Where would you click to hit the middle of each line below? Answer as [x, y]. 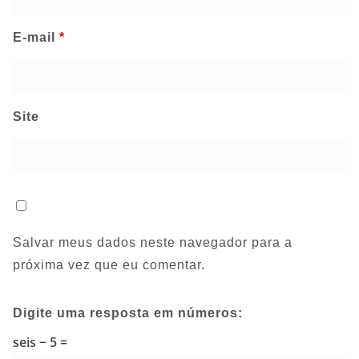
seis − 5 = [40, 342]
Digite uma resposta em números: [128, 313]
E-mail [36, 37]
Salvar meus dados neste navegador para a [153, 242]
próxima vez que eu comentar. [109, 264]
